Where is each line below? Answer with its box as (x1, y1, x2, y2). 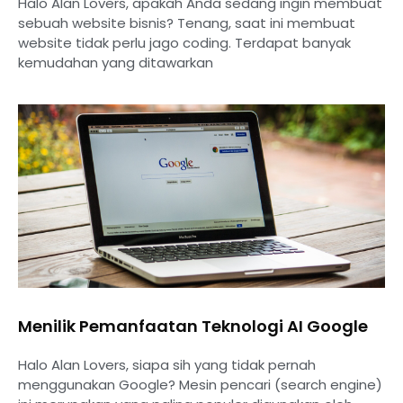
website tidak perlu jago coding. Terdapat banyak (18, 32, 351, 52)
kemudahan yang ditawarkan (18, 52, 213, 72)
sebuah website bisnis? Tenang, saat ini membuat (18, 13, 355, 32)
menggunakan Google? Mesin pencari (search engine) (18, 374, 382, 394)
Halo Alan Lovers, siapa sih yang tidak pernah (18, 354, 316, 374)
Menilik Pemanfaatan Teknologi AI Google (18, 314, 368, 337)
